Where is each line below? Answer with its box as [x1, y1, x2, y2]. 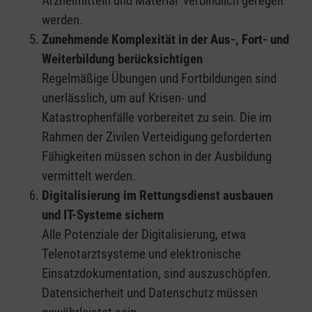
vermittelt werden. [42, 167, 136, 184]
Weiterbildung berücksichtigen [42, 50, 203, 67]
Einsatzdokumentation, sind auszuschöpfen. [42, 265, 271, 281]
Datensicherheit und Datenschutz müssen [42, 284, 258, 301]
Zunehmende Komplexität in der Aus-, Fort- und [42, 31, 289, 47]
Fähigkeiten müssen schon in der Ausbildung [42, 148, 272, 164]
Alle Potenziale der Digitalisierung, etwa [42, 226, 246, 242]
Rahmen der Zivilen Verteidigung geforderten [42, 128, 272, 145]
